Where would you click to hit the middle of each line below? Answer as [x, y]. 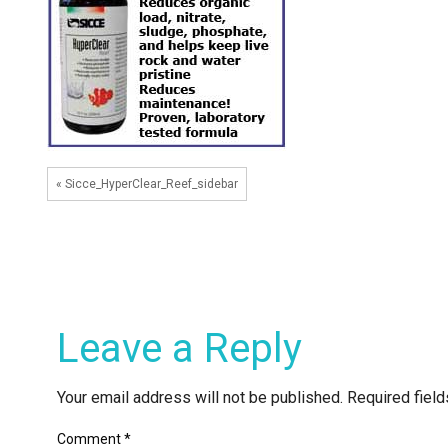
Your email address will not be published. [200, 398]
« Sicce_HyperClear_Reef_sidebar [147, 184]
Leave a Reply [179, 349]
